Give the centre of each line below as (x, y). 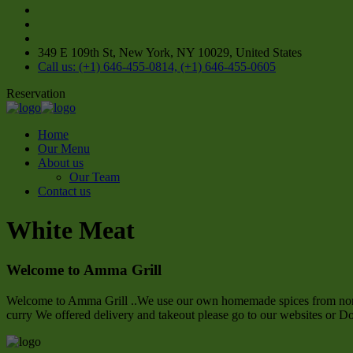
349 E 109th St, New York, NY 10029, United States (170, 53)
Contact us (64, 191)
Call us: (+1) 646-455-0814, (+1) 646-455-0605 (157, 67)
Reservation (36, 94)
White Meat (71, 230)
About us (61, 163)
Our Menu (64, 149)
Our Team (95, 177)
